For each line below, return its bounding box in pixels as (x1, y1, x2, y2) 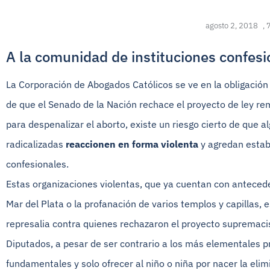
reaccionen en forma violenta (66, 138, 198, 151)
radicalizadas (6, 138, 66, 151)
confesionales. (6, 158, 69, 171)
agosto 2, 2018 (205, 20, 258, 31)
